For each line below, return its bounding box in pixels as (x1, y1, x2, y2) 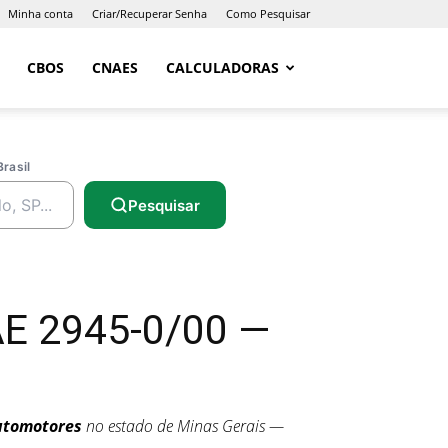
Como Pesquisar (226, 6, 310, 21)
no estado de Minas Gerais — (82, 415, 284, 437)
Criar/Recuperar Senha (92, 6, 207, 21)
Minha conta (8, 6, 73, 21)
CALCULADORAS (166, 58, 279, 77)
